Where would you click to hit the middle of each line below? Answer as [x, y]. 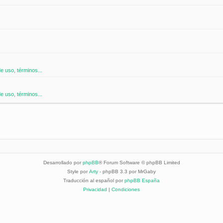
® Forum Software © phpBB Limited [139, 163]
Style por [78, 172]
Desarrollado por [63, 163]
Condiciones [126, 190]
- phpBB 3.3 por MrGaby [127, 172]
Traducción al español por [94, 181]
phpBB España [142, 181]
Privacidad [95, 190]
